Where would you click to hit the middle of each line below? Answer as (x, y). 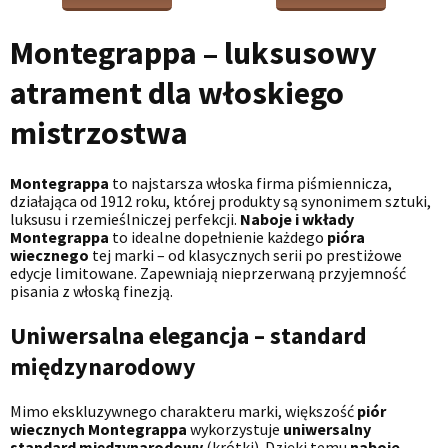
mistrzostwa (102, 132)
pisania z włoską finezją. (93, 291)
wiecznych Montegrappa (98, 429)
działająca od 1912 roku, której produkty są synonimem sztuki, (220, 201)
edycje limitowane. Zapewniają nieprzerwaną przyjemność (208, 273)
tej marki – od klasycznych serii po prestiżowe (245, 255)
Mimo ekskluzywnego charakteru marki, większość (183, 411)
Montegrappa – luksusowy (193, 52)
